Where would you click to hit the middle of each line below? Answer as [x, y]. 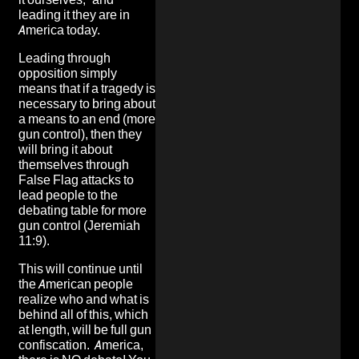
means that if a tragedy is [87, 88]
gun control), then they [80, 134]
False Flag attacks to [76, 179]
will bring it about [65, 149]
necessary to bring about [87, 103]
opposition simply [68, 73]
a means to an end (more [87, 119]
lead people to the [68, 195]
